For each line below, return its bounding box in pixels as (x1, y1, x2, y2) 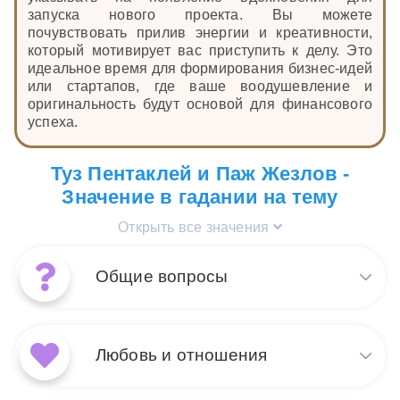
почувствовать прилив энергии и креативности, (28, 25, 372, 41)
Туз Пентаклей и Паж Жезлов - (50, 162, 350, 186)
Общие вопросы (95, 267, 229, 287)
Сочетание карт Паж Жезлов (165, 322, 362, 338)
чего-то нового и (165, 376, 277, 392)
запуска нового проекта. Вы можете (28, 7, 372, 23)
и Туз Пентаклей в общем (165, 340, 339, 356)
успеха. (28, 114, 79, 130)
